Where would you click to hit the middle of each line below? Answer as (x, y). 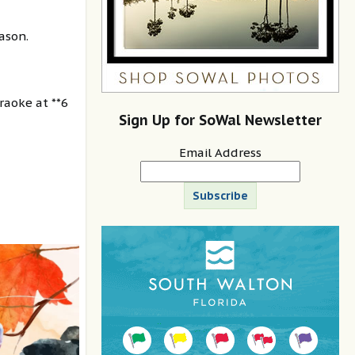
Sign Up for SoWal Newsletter (220, 120)
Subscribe (220, 195)
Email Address (220, 152)
